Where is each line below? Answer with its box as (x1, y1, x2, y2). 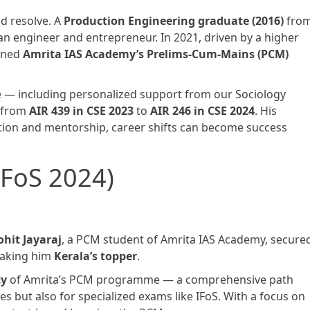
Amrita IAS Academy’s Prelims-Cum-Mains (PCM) (23, 46, 289, 62)
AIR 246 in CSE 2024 (150, 103, 255, 119)
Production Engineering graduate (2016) (64, 13, 284, 29)
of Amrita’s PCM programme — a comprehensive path (7, 272, 293, 288)
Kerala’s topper (54, 248, 137, 264)
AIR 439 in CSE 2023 (29, 103, 134, 119)
